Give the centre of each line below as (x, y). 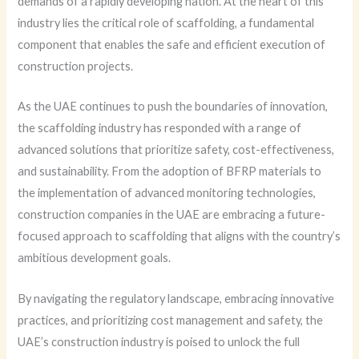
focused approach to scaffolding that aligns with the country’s (179, 236)
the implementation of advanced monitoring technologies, (167, 193)
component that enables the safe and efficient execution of (172, 45)
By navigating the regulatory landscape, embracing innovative (176, 298)
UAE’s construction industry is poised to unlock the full (159, 341)
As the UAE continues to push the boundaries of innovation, (173, 107)
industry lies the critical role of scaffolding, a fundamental (166, 23)
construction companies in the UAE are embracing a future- (172, 215)
